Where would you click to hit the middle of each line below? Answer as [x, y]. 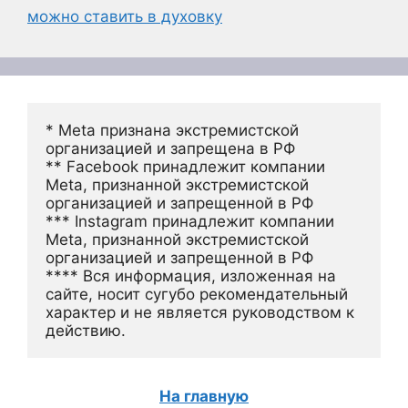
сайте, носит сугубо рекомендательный [197, 294]
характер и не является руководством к [200, 312]
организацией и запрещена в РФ [170, 148]
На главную [204, 396]
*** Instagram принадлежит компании [190, 221]
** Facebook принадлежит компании [185, 167]
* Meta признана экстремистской [172, 130]
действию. [86, 331]
